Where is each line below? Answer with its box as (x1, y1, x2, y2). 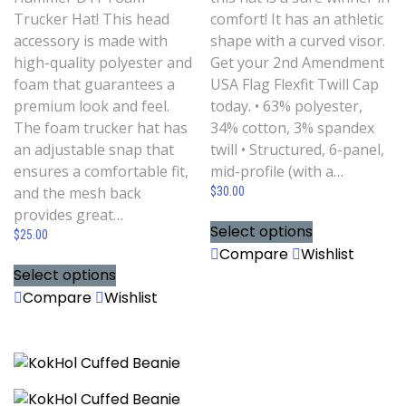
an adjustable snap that (14, 140, 174, 160)
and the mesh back (14, 183, 141, 204)
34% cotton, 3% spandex (210, 118, 375, 139)
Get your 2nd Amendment (210, 53, 385, 73)
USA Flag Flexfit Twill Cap (210, 74, 380, 95)
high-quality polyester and (14, 53, 192, 73)
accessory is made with (14, 31, 168, 52)
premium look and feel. (14, 96, 169, 117)
